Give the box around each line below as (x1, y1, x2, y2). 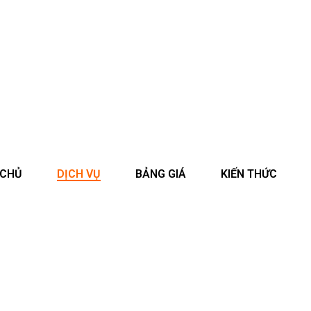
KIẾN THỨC (220, 167, 277, 180)
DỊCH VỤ (56, 167, 101, 180)
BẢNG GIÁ (135, 167, 186, 180)
